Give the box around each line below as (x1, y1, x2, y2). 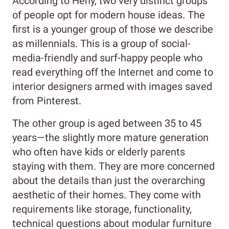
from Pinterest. (12, 94, 81, 107)
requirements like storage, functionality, (12, 202, 192, 215)
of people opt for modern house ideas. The (12, 8, 205, 21)
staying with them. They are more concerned (12, 159, 215, 172)
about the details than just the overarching (12, 174, 205, 187)
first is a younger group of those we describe (12, 22, 213, 35)
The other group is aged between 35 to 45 (12, 117, 201, 129)
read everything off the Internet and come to (12, 65, 213, 78)
